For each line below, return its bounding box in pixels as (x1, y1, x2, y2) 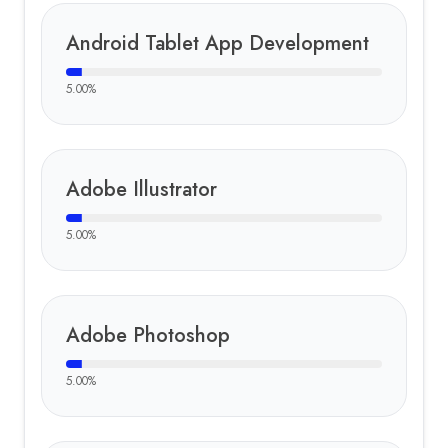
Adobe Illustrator (66, 175, 217, 204)
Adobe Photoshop (66, 321, 230, 350)
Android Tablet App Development (66, 29, 369, 58)
